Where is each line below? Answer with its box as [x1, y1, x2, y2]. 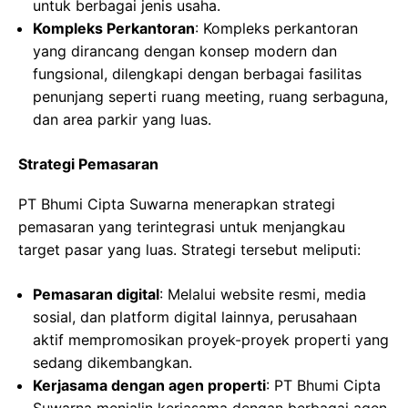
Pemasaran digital [33, 285, 159, 303]
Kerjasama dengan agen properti [33, 376, 266, 394]
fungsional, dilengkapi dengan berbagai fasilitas [33, 65, 362, 83]
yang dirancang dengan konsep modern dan [33, 42, 337, 60]
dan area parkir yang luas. [33, 110, 211, 128]
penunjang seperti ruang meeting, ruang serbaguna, [33, 87, 388, 106]
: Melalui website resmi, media [159, 285, 366, 303]
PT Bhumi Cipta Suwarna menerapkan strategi [18, 195, 335, 213]
